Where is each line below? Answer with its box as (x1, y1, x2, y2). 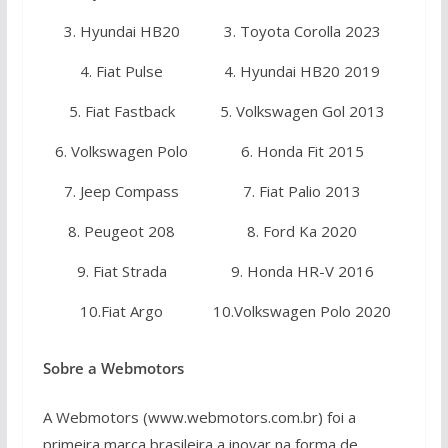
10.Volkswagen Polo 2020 (213, 301, 392, 321)
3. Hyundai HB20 (63, 21, 180, 41)
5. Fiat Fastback (68, 101, 175, 121)
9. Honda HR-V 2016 (230, 261, 374, 281)
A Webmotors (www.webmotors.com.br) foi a (42, 407, 356, 427)
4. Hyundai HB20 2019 (224, 61, 381, 81)
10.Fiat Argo (80, 301, 164, 321)
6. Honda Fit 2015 (240, 141, 364, 161)
